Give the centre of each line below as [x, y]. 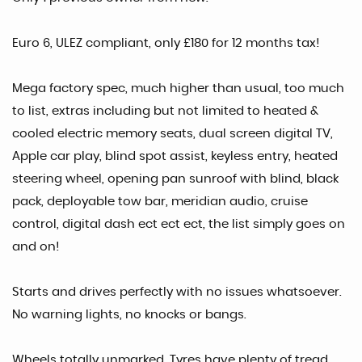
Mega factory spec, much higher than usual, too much [178, 88]
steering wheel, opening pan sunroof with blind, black [175, 179]
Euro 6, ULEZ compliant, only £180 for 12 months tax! [166, 43]
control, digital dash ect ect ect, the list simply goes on [179, 224]
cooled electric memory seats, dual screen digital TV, [173, 134]
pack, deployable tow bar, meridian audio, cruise [160, 202]
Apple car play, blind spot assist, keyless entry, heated [175, 156]
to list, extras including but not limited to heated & [165, 111]
